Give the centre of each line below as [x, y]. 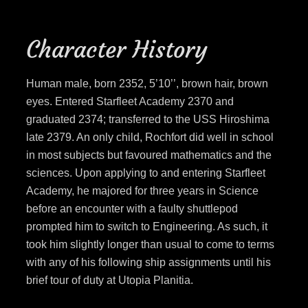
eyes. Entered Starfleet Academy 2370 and [130, 102]
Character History [117, 50]
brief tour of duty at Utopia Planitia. [109, 280]
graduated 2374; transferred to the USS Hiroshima [147, 120]
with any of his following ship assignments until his [148, 263]
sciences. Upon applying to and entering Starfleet [145, 173]
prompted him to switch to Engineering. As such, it [146, 227]
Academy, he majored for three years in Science [142, 191]
